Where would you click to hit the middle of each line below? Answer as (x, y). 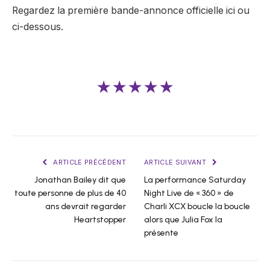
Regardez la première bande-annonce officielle (119, 10)
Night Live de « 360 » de (189, 193)
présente (161, 233)
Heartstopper (100, 220)
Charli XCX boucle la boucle (197, 207)
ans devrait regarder (86, 207)
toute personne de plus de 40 (70, 193)
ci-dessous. (38, 27)
